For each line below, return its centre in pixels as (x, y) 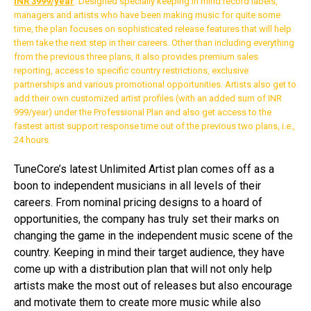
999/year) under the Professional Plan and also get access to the (143, 112)
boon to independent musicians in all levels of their (137, 185)
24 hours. (32, 140)
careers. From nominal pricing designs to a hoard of (138, 202)
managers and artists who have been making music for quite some (147, 15)
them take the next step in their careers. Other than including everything (154, 42)
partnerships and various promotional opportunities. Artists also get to (155, 84)
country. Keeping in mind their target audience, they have (149, 252)
